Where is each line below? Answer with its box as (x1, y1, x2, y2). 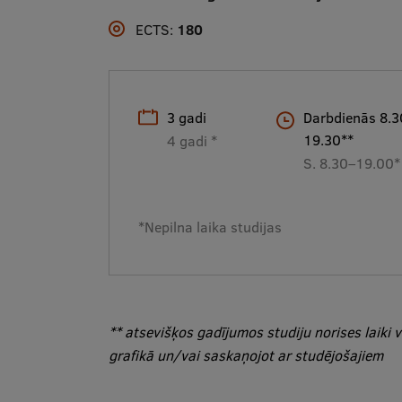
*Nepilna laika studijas (137, 217, 282, 237)
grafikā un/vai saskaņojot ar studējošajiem (108, 345, 383, 365)
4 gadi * (166, 131, 217, 151)
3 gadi (166, 108, 206, 127)
